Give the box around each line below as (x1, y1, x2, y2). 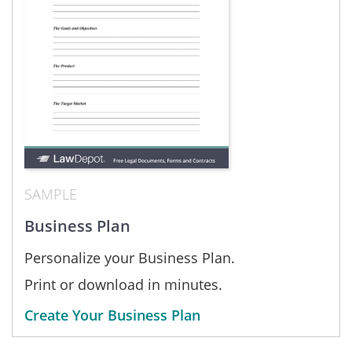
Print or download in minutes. (24, 275, 222, 295)
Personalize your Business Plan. (24, 248, 235, 268)
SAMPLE (24, 185, 77, 204)
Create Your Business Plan (24, 306, 200, 325)
